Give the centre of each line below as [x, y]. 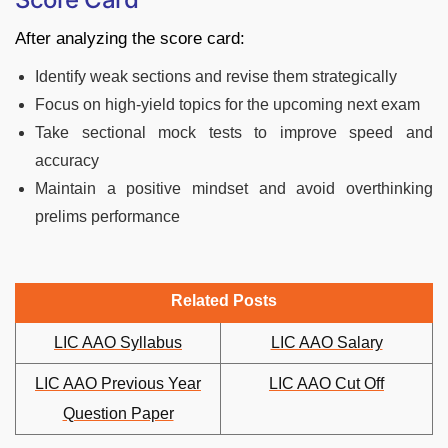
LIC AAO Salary [326, 343]
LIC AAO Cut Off [326, 384]
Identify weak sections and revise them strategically [216, 77]
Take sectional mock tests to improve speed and [234, 133]
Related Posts [224, 301]
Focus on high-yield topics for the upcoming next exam [227, 105]
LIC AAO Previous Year [118, 384]
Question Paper [118, 414]
